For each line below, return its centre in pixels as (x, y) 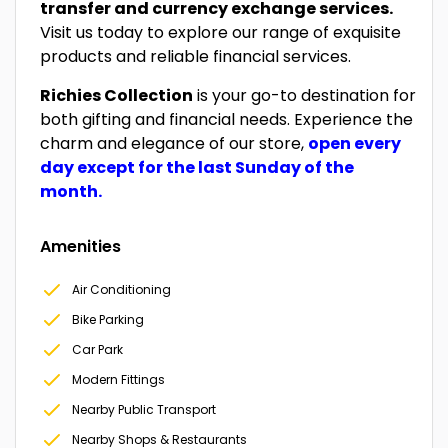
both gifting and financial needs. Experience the (226, 119)
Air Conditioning (121, 289)
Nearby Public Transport (144, 409)
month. (71, 191)
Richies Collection (116, 95)
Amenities (80, 246)
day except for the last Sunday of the (197, 167)
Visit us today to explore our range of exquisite (220, 32)
